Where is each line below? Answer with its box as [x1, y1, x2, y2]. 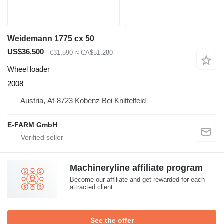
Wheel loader [7, 65, 50, 73]
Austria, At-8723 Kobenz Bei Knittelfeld [20, 96, 146, 105]
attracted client [70, 183, 113, 191]
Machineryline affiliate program [70, 163, 203, 173]
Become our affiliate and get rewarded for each [70, 176, 205, 183]
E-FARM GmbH [7, 121, 57, 129]
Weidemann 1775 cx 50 [7, 34, 94, 43]
